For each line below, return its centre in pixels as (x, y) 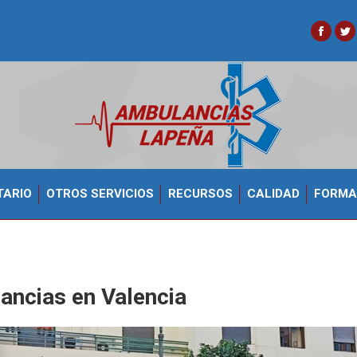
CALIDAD (273, 194)
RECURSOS (200, 194)
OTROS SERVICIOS (100, 194)
